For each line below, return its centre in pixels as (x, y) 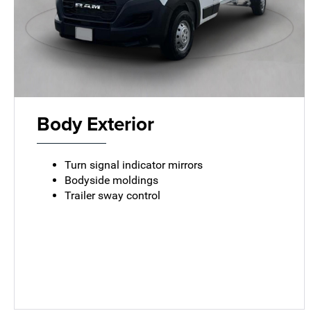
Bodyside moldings (112, 180)
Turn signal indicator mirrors (134, 165)
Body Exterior (96, 123)
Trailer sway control (113, 195)
